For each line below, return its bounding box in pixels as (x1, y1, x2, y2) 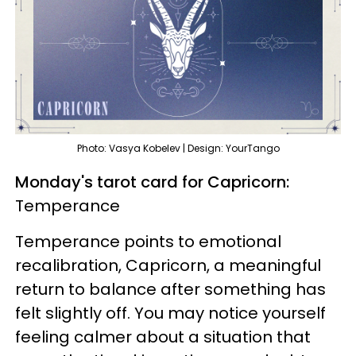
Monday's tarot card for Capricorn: (15, 171, 289, 194)
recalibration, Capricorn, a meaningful (15, 254, 321, 277)
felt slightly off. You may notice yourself (15, 302, 326, 325)
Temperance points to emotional (15, 230, 281, 253)
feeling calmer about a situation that (15, 326, 311, 349)
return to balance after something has (15, 278, 326, 301)
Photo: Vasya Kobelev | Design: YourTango (76, 141, 280, 156)
